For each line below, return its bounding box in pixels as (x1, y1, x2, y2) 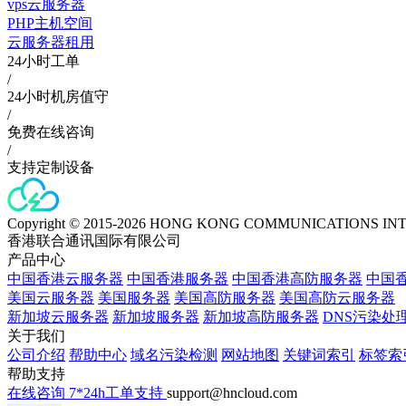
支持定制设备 (7, 159, 94, 175)
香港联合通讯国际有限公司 (7, 233, 181, 248)
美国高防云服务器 (279, 290, 395, 305)
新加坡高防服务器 (203, 309, 319, 324)
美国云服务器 (7, 290, 94, 305)
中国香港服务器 (127, 271, 228, 286)
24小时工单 (7, 53, 80, 69)
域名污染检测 (130, 347, 217, 362)
